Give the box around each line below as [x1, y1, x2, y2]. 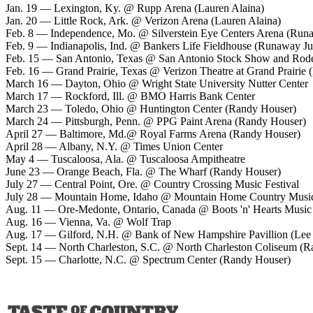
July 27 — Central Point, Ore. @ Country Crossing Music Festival [6, 178, 302, 191]
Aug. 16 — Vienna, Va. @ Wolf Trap [6, 216, 171, 228]
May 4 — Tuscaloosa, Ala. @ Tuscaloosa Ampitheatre [6, 153, 248, 166]
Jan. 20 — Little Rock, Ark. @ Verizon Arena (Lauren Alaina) [6, 15, 281, 27]
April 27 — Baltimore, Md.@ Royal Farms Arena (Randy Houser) [6, 128, 300, 140]
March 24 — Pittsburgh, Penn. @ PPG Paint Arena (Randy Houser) [6, 115, 306, 128]
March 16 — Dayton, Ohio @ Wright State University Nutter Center [6, 78, 311, 90]
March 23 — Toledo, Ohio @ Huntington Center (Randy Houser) [6, 103, 296, 115]
